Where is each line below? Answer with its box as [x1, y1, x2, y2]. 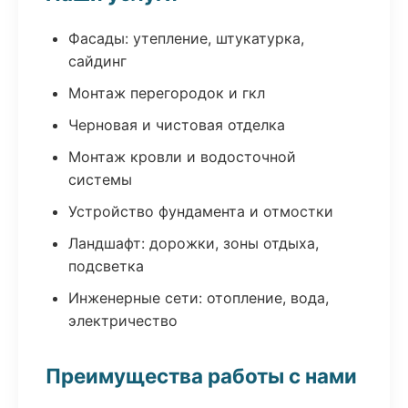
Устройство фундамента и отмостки [68, 202, 333, 220]
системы [68, 170, 132, 189]
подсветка [68, 257, 144, 275]
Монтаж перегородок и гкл [68, 84, 265, 102]
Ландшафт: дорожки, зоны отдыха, [68, 234, 319, 252]
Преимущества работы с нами [46, 363, 357, 388]
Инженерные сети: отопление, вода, [68, 289, 329, 307]
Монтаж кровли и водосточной [68, 148, 296, 166]
